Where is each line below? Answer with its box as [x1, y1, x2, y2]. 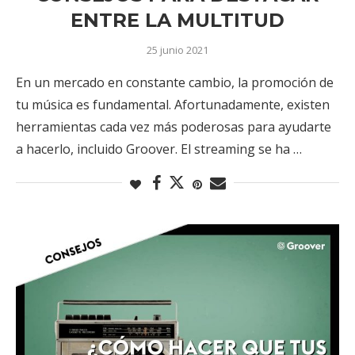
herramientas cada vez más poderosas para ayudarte [16, 117, 331, 136]
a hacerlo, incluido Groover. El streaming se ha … [16, 139, 302, 158]
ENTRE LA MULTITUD [71, 8, 284, 32]
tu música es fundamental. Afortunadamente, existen [16, 95, 330, 113]
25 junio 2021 [147, 42, 208, 57]
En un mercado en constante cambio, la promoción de [16, 73, 334, 91]
